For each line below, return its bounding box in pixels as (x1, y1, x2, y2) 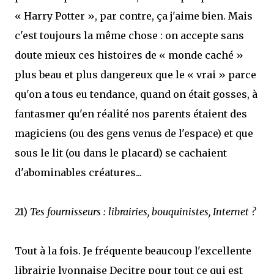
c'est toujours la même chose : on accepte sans (15, 29, 244, 42)
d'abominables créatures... (15, 166, 142, 179)
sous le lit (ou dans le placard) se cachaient (15, 147, 227, 159)
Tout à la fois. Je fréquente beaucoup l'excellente (15, 245, 251, 257)
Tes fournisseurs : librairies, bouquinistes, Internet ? (30, 206, 256, 218)
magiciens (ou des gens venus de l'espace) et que (15, 127, 253, 139)
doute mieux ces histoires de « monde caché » (15, 49, 243, 61)
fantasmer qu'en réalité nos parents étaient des (15, 108, 247, 120)
